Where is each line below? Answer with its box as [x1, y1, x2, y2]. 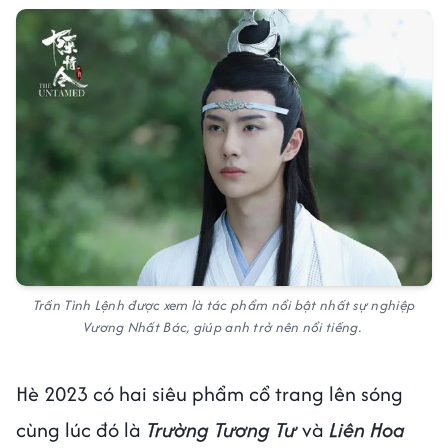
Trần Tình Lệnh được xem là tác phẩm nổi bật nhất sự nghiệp [32, 294, 416, 315]
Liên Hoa [329, 414, 405, 444]
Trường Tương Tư [146, 414, 302, 444]
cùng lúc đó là [16, 414, 146, 444]
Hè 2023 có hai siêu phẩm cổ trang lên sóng [16, 378, 403, 408]
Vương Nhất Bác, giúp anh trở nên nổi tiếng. [82, 316, 366, 337]
